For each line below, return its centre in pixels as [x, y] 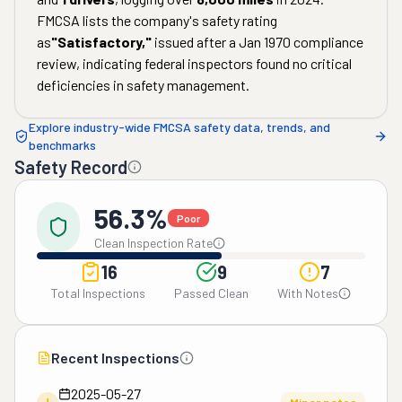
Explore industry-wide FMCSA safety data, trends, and [179, 127]
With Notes [308, 293]
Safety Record [71, 167]
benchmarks [62, 145]
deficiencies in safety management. [143, 85]
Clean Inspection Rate [153, 243]
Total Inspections [98, 293]
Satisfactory [100, 42]
